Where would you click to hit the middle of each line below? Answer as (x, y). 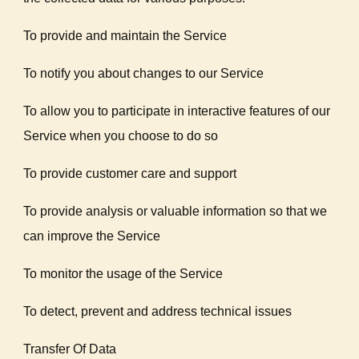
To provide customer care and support (130, 173)
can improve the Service (92, 236)
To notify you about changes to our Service (144, 73)
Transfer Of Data (70, 349)
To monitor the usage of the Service (123, 274)
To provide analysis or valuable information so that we (175, 211)
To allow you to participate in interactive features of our (177, 111)
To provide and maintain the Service (125, 36)
